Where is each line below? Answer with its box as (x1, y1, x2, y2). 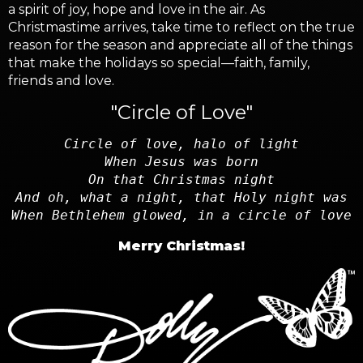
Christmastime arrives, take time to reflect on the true (8, 19, 355, 36)
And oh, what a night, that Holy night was (15, 190, 348, 206)
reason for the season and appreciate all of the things (8, 37, 352, 53)
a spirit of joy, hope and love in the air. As (8, 2, 265, 18)
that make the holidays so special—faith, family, (8, 55, 310, 71)
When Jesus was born (105, 154, 258, 170)
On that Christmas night (88, 172, 275, 188)
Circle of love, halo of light (64, 136, 299, 152)
